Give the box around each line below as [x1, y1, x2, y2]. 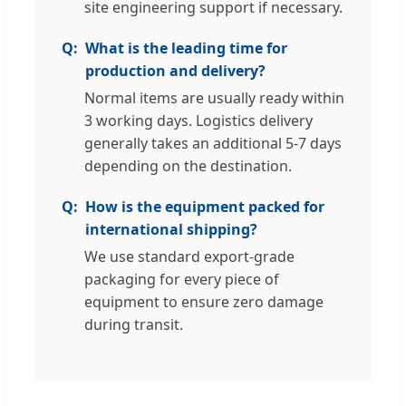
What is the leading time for [85, 38, 287, 59]
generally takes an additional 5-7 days [84, 133, 342, 154]
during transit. [84, 314, 183, 335]
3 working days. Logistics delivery [84, 111, 313, 131]
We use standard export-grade [84, 246, 295, 267]
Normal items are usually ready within [84, 88, 344, 109]
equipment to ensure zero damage [84, 292, 324, 313]
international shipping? [85, 219, 257, 240]
